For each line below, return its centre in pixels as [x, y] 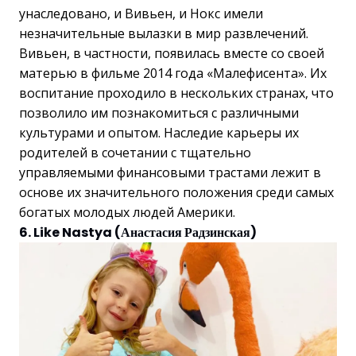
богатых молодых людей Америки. [127, 213]
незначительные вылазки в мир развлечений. [164, 34]
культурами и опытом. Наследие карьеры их [159, 133]
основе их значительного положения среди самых [176, 193]
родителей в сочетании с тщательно [135, 153]
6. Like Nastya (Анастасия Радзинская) [138, 233]
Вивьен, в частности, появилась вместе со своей [172, 54]
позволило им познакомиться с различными [159, 113]
